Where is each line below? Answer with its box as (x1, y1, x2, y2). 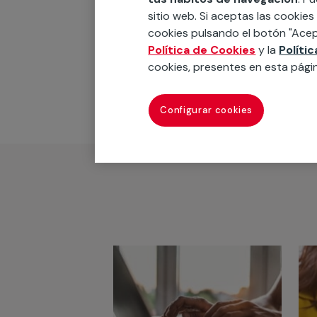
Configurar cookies (160, 104, 253, 116)
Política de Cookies (148, 42, 256, 57)
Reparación (125, 6, 172, 17)
